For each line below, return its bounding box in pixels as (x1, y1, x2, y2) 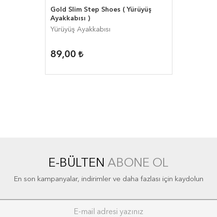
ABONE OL (108, 157, 169, 170)
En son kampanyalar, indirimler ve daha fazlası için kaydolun (14, 176, 203, 184)
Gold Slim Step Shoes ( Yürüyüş (50, 6, 152, 14)
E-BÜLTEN (48, 157, 108, 170)
